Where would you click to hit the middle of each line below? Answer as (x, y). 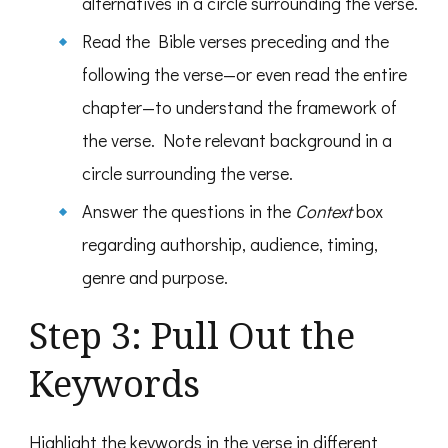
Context (323, 211)
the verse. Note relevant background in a (236, 140)
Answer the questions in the (188, 211)
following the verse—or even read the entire (244, 74)
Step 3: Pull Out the (192, 336)
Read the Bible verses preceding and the (235, 41)
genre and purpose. (154, 277)
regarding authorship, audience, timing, (229, 244)
